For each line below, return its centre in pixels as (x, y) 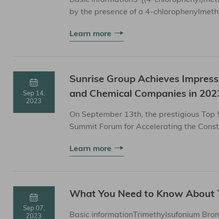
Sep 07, (34, 208)
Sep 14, (34, 93)
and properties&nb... (107, 23)
